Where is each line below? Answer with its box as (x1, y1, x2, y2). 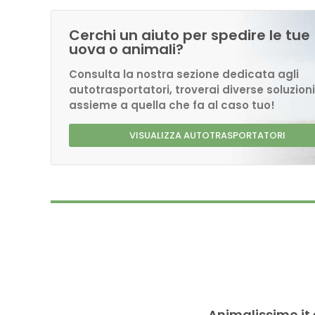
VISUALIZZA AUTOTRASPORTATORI (129, 129, 285, 142)
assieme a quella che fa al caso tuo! (69, 98, 275, 112)
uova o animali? (69, 39, 184, 59)
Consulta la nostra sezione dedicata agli (69, 67, 299, 82)
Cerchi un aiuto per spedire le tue (69, 25, 310, 45)
